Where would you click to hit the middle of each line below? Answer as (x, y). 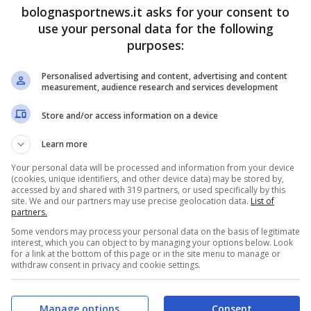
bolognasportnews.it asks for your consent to (155, 12)
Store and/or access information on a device (130, 115)
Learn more (65, 144)
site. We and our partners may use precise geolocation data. (131, 201)
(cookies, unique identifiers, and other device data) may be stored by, (148, 179)
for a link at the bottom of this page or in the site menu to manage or (146, 254)
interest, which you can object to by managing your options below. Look (152, 243)
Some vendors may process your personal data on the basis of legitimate (155, 232)
